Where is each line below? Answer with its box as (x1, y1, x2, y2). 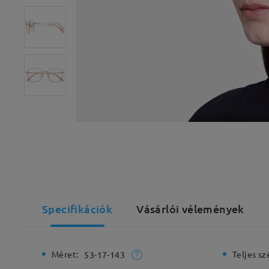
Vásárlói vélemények (136, 202, 244, 216)
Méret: (52, 249, 79, 259)
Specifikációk (42, 202, 113, 216)
